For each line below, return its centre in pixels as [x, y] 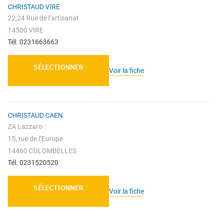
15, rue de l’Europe [35, 139]
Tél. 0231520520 [33, 163]
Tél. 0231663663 [33, 42]
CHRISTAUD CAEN [35, 116]
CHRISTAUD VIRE [34, 7]
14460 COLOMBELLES [42, 151]
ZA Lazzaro [25, 127]
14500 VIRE [26, 30]
